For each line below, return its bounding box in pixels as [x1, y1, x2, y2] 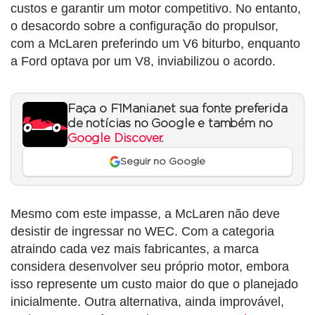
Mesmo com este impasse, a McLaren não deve [11, 207, 280, 221]
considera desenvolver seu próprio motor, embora [11, 259, 289, 274]
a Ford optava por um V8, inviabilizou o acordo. [11, 53, 276, 68]
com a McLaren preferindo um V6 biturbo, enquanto [11, 36, 300, 51]
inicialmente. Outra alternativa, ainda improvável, [11, 295, 284, 309]
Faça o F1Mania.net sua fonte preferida [67, 103, 288, 115]
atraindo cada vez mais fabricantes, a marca [11, 242, 259, 257]
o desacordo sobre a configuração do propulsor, [11, 18, 278, 33]
